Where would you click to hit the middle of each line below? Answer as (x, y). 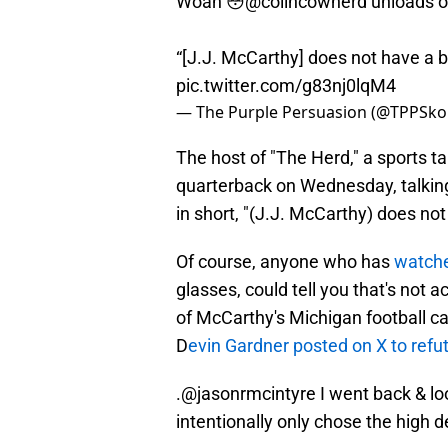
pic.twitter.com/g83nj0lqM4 (286, 86)
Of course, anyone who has (285, 262)
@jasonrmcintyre (248, 394)
